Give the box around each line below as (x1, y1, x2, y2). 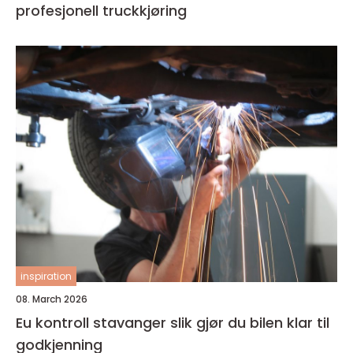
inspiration (20, 269, 72, 284)
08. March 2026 (16, 292, 87, 307)
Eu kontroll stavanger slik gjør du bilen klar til (16, 313, 170, 333)
